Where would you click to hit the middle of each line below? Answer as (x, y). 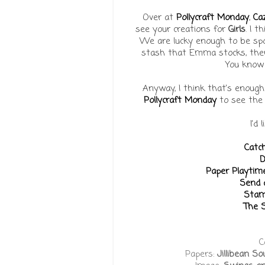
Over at (159, 17)
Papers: (201, 254)
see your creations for (182, 29)
